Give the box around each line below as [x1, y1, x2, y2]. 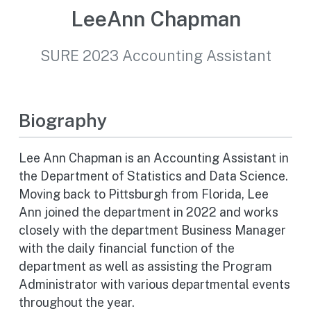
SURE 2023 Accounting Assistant [40, 47, 271, 65]
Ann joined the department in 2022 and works [18, 205, 278, 220]
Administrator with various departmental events [18, 277, 290, 292]
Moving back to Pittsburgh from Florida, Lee [18, 187, 269, 202]
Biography [18, 110, 107, 131]
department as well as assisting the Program [18, 259, 272, 274]
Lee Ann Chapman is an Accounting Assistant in [18, 151, 289, 166]
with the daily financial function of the [18, 241, 235, 256]
